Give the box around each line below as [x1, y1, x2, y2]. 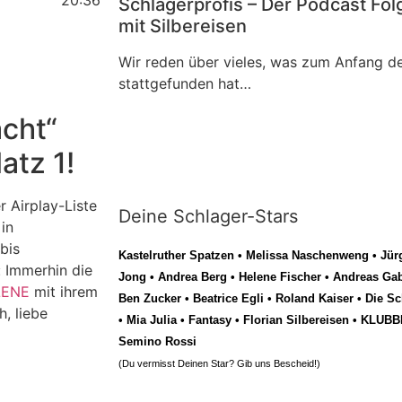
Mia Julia [127, 312, 177, 327]
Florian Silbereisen [243, 312, 349, 327]
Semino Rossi [118, 334, 197, 348]
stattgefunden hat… [118, 74, 251, 93]
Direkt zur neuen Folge [149, 143, 294, 161]
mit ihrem [30, 282, 98, 301]
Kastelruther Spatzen [118, 248, 234, 262]
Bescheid [274, 357, 314, 369]
